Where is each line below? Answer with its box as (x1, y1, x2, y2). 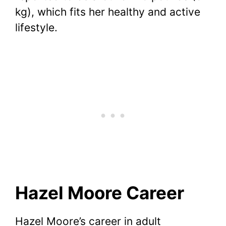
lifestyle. (15, 21, 58, 34)
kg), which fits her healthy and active (15, 5, 200, 18)
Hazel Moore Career (15, 182, 184, 204)
